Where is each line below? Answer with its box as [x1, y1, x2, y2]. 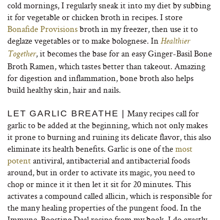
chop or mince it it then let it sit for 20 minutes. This [7, 178, 191, 190]
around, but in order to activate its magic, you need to [7, 166, 195, 178]
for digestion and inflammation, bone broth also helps [7, 72, 193, 83]
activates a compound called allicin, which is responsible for [7, 190, 212, 201]
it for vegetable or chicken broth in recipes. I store [7, 11, 183, 23]
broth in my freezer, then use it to [78, 23, 198, 34]
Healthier [161, 37, 190, 46]
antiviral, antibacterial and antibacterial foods [31, 155, 190, 166]
